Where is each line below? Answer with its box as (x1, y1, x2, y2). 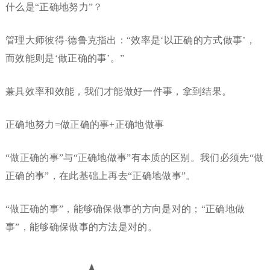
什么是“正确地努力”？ (5, 2, 103, 13)
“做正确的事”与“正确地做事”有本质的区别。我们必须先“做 (5, 152, 264, 163)
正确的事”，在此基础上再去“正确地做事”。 (5, 171, 196, 181)
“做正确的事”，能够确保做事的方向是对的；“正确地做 (5, 204, 245, 215)
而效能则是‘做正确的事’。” (5, 53, 125, 64)
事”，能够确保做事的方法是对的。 (5, 222, 158, 233)
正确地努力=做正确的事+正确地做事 (5, 119, 165, 130)
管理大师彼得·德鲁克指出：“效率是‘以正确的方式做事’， (5, 35, 256, 46)
